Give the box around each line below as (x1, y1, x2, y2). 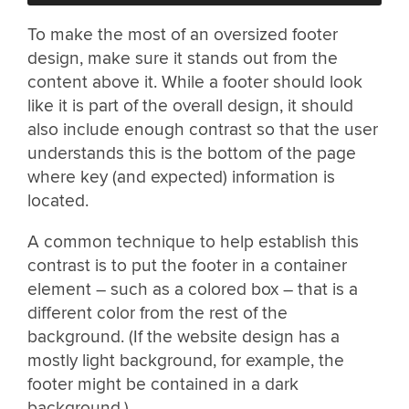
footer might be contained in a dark (27, 373, 299, 396)
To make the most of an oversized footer (27, 23, 338, 46)
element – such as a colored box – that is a (27, 278, 358, 301)
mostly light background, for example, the (27, 350, 344, 372)
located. (27, 189, 89, 212)
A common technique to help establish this (27, 231, 359, 254)
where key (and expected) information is (27, 165, 335, 188)
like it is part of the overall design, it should (27, 94, 353, 117)
